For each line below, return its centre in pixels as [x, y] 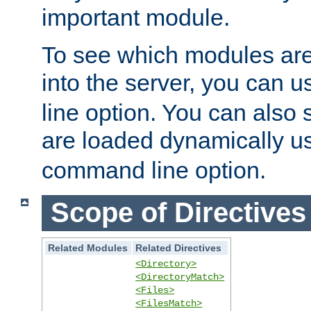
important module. [136, 18]
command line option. [154, 170]
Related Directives [179, 247]
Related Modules [88, 247]
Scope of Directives [178, 213]
